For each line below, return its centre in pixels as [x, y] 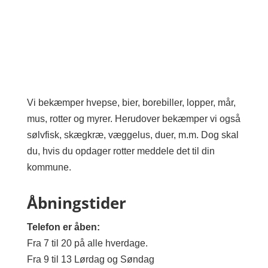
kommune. [49, 167]
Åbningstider [76, 203]
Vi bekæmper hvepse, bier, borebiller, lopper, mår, [131, 103]
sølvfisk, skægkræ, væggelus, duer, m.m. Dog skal [133, 135]
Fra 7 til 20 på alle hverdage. [87, 243]
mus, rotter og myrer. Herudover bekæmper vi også [133, 119]
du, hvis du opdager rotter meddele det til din [121, 151]
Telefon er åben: [63, 227]
